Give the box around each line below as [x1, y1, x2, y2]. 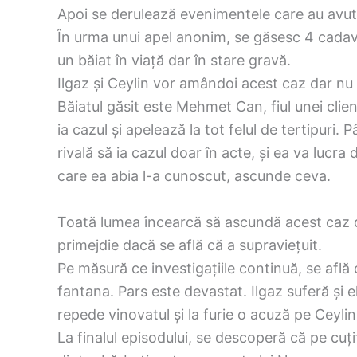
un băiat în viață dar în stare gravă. [57, 52, 291, 69]
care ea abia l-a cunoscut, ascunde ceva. [57, 167, 331, 184]
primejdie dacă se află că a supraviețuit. [57, 236, 322, 253]
